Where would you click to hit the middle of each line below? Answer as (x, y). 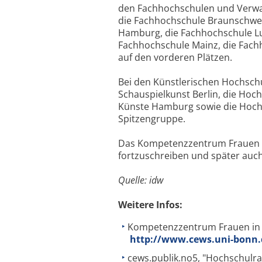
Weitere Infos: (150, 205)
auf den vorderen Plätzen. (175, 57)
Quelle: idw (141, 180)
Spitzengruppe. (152, 119)
